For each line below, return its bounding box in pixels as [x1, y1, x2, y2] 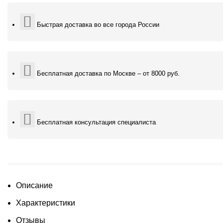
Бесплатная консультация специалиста [37, 118, 156, 126]
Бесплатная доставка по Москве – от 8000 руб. [37, 70, 180, 78]
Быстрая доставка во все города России [37, 21, 159, 29]
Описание [16, 181, 53, 190]
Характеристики [16, 199, 75, 208]
